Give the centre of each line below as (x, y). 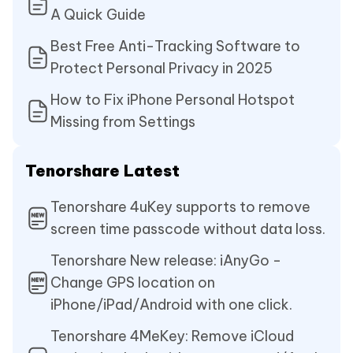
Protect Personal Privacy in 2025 (162, 69)
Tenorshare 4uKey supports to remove (180, 207)
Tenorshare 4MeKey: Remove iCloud (172, 336)
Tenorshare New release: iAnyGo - (166, 261)
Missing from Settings (123, 122)
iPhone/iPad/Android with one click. (171, 305)
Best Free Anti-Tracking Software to (175, 46)
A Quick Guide (98, 15)
